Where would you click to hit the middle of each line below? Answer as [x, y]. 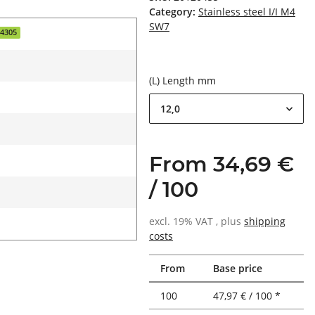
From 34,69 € [221, 165]
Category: [174, 12]
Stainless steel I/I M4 [247, 12]
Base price [238, 269]
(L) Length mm [184, 81]
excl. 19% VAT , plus [197, 221]
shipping [265, 221]
